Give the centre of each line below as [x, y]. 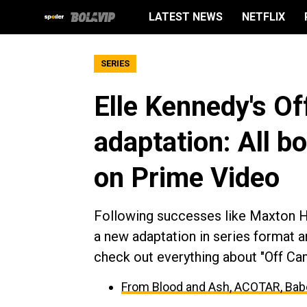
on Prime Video [187, 178]
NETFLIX [263, 17]
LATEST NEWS [186, 17]
